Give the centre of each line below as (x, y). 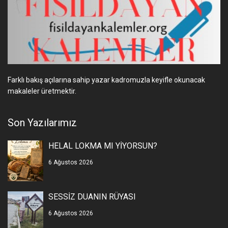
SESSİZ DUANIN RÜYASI (92, 196)
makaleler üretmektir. (42, 91)
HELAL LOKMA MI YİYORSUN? (103, 146)
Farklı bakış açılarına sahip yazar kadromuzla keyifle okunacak (106, 80)
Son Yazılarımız (42, 122)
